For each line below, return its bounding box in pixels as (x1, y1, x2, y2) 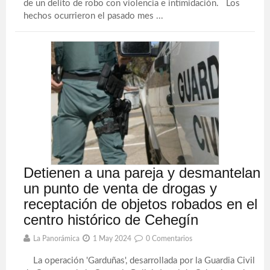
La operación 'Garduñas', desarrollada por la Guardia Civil (24, 256, 256, 265)
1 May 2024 (93, 235, 132, 242)
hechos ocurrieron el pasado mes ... (24, 11, 164, 20)
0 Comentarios (146, 235, 193, 242)
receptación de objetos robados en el (24, 196, 258, 212)
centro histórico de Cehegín (24, 212, 199, 228)
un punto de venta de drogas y (24, 180, 218, 196)
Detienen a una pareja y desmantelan (24, 165, 261, 181)
